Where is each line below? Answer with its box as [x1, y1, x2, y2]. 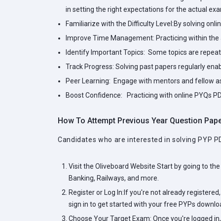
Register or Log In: [69, 188, 124, 196]
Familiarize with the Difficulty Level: [66, 20, 174, 28]
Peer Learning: [66, 77, 110, 85]
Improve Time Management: [66, 34, 154, 42]
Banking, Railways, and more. [69, 174, 159, 182]
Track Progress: [66, 63, 114, 71]
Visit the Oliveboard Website [69, 162, 155, 170]
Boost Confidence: [66, 91, 122, 99]
